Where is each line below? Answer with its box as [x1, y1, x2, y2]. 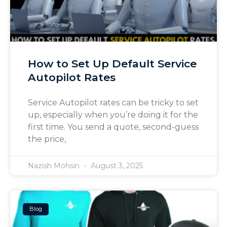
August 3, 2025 [89, 161, 143, 170]
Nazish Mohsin [28, 161, 82, 170]
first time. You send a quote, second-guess [28, 122, 199, 132]
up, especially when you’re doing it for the [28, 109, 198, 120]
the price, [28, 134, 66, 144]
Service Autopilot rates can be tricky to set [28, 97, 199, 107]
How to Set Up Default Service [28, 57, 197, 70]
